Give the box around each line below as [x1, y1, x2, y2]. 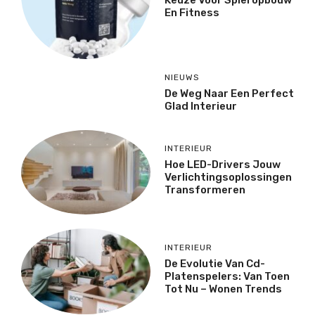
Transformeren [165, 184, 245, 197]
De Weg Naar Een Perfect [165, 87, 294, 101]
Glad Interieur [165, 100, 237, 113]
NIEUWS [165, 72, 200, 83]
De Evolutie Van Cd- [165, 257, 265, 271]
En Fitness [165, 6, 219, 19]
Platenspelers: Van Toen [165, 270, 290, 283]
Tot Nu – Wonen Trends [165, 283, 282, 296]
